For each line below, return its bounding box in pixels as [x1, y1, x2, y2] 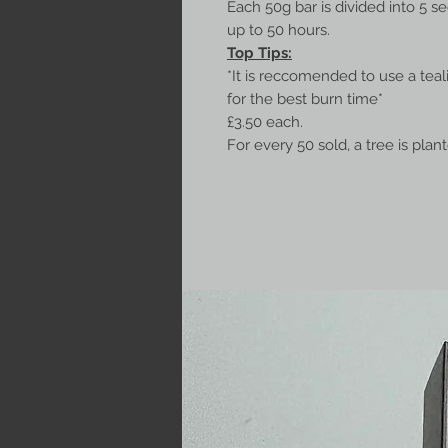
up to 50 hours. [227, 20, 330, 39]
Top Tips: [227, 43, 292, 62]
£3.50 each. [227, 112, 303, 131]
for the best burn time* [227, 89, 383, 108]
